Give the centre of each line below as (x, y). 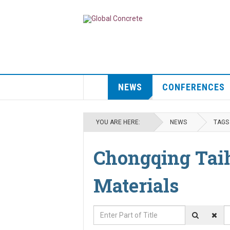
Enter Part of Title (124, 211)
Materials (136, 185)
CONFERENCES (193, 87)
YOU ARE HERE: (120, 122)
